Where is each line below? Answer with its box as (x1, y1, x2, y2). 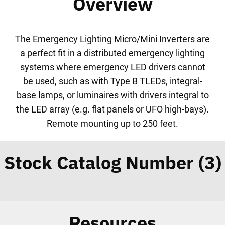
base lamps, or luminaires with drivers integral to (16, 90, 209, 100)
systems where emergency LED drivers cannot (20, 62, 205, 72)
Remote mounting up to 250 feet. (47, 118, 178, 129)
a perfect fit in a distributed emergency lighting (20, 48, 205, 58)
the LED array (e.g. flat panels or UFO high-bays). (16, 104, 209, 115)
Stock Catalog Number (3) (4, 151, 221, 174)
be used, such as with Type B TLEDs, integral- (23, 76, 202, 86)
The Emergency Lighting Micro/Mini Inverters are (15, 34, 210, 44)
